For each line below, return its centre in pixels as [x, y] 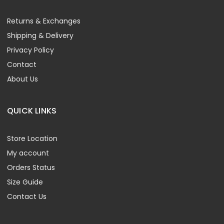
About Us [22, 79]
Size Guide [25, 182]
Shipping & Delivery [40, 35]
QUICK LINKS [32, 111]
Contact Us [27, 196]
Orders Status [31, 167]
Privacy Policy [30, 50]
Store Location [32, 138]
